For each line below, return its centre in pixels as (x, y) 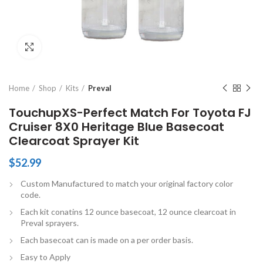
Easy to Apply (45, 257)
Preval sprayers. (50, 223)
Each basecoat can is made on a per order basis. (107, 240)
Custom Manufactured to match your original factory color (127, 183)
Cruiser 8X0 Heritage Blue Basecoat (117, 127)
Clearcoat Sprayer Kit (74, 141)
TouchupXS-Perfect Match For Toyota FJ (130, 113)
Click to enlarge (70, 47)
